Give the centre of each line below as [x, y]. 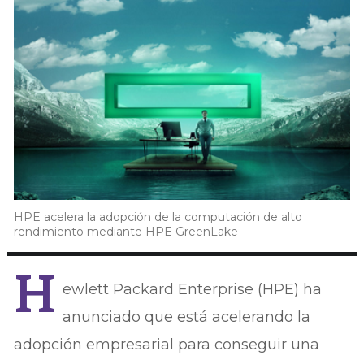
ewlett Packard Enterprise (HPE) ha [193, 289]
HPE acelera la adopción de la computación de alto [158, 217]
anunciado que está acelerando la [187, 316]
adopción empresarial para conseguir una [167, 344]
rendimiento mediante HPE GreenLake [126, 231]
